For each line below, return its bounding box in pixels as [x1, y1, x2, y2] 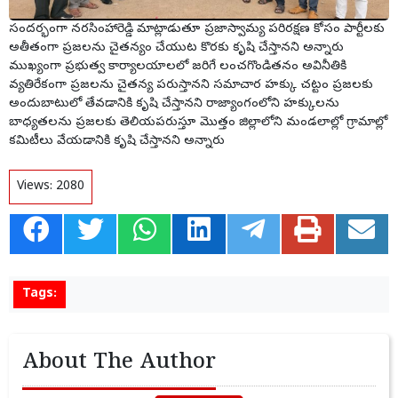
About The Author [22, 348, 216, 378]
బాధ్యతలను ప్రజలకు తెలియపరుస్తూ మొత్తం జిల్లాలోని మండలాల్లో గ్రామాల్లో [9, 114, 387, 131]
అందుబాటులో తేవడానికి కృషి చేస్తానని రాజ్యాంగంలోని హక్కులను [9, 95, 339, 113]
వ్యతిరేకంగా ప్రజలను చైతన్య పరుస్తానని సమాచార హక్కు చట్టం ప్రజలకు [9, 76, 373, 94]
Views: [17, 178, 56, 195]
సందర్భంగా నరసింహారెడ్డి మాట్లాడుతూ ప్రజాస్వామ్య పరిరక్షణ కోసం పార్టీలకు [9, 20, 385, 38]
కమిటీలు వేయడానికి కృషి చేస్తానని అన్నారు [9, 132, 225, 150]
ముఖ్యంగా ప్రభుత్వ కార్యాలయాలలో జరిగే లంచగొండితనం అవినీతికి [9, 58, 346, 76]
